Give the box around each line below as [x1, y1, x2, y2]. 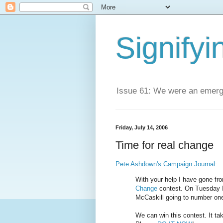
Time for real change [115, 138, 214, 151]
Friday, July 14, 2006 [115, 124, 168, 131]
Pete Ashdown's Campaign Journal [115, 160, 215, 168]
